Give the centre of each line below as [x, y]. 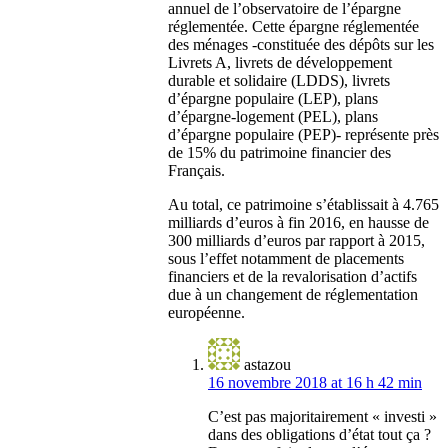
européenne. [206, 313]
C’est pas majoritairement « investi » [322, 417]
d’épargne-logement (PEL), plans [273, 117]
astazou [267, 365]
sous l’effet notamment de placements [286, 259]
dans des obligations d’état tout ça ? [319, 435]
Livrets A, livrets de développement [280, 63]
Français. [196, 171]
